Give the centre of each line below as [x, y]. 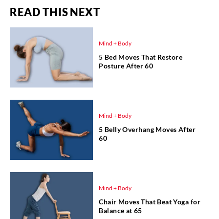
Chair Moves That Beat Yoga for [150, 202]
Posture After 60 [126, 66]
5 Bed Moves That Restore [141, 57]
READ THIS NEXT [55, 12]
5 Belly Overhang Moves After [147, 130]
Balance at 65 [120, 211]
